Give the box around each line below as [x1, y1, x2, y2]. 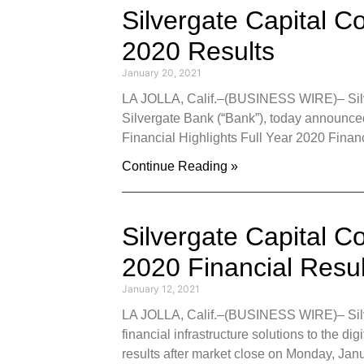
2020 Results [122, 37, 275, 66]
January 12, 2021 [122, 283, 200, 295]
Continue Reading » [122, 159, 238, 173]
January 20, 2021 [122, 67, 201, 79]
